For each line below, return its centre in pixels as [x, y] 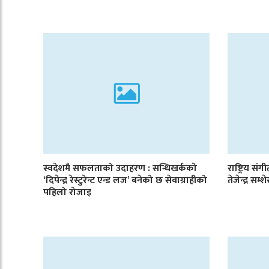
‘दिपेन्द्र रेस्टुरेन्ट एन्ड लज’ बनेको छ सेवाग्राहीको [125, 181]
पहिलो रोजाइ [67, 193]
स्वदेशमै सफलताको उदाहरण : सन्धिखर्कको [120, 169]
